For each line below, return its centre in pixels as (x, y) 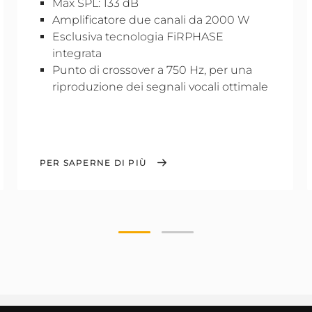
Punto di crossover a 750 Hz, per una (152, 70)
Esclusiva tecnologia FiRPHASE (138, 37)
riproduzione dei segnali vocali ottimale (160, 87)
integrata (77, 53)
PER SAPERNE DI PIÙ (93, 163)
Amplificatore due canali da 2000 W (151, 20)
